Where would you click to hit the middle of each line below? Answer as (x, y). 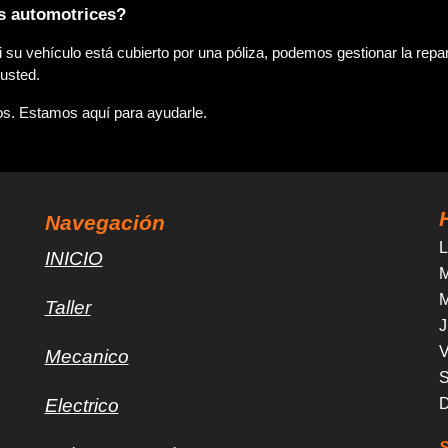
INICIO (73, 258)
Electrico (81, 405)
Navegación (104, 223)
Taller (67, 307)
